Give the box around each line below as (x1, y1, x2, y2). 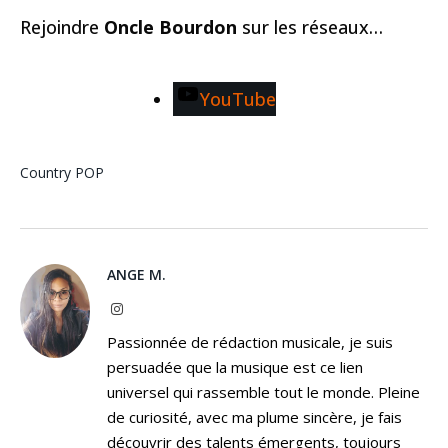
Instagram (122, 301, 178, 316)
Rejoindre (20, 15, 104, 40)
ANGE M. (107, 265, 166, 285)
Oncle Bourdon (104, 15, 237, 40)
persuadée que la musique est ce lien (107, 357, 363, 378)
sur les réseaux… (237, 15, 383, 40)
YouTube (199, 87, 276, 112)
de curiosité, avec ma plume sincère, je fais (107, 407, 402, 428)
